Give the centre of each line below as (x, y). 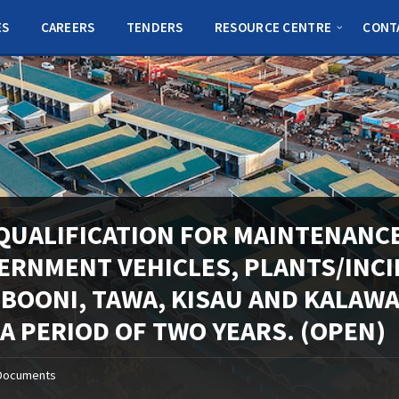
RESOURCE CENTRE (273, 27)
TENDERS (155, 27)
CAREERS (68, 27)
